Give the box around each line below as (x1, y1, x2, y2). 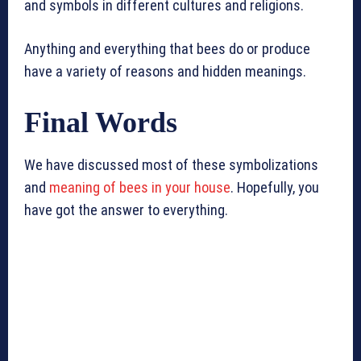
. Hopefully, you (230, 179, 319, 197)
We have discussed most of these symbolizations (24, 156, 318, 174)
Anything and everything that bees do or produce (24, 40, 310, 58)
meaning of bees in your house (49, 179, 230, 197)
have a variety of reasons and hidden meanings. (24, 63, 306, 81)
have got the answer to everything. (24, 201, 228, 219)
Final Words (24, 106, 177, 139)
